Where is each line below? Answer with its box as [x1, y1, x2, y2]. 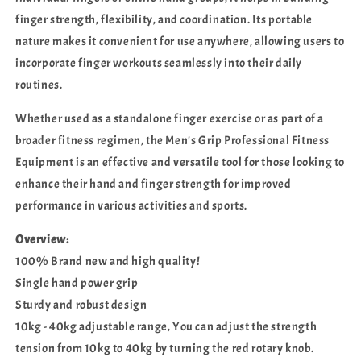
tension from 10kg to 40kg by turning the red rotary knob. [15, 341, 314, 356]
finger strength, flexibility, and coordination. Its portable [15, 12, 313, 27]
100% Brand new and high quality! [15, 254, 201, 269]
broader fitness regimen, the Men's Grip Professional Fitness [15, 133, 330, 148]
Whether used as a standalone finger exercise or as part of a [15, 111, 325, 127]
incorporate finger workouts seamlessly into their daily [15, 56, 303, 71]
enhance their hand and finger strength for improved [15, 176, 292, 192]
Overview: [15, 232, 69, 247]
